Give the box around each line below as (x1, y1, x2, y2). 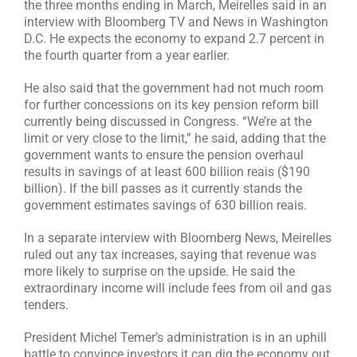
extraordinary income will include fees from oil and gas (24, 280, 331, 296)
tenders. (24, 297, 69, 313)
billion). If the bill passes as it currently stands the (24, 181, 302, 197)
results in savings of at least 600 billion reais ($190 (24, 164, 310, 180)
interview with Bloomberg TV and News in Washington (24, 14, 328, 30)
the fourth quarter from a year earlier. (24, 48, 229, 64)
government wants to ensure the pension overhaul (24, 147, 304, 163)
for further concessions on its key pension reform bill (24, 97, 319, 113)
